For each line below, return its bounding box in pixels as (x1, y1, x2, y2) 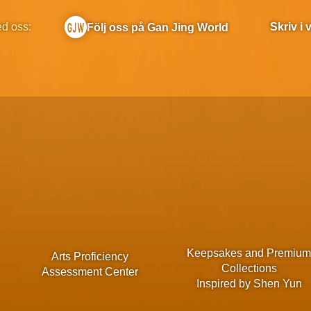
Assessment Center (42, 265, 139, 278)
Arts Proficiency (51, 250, 129, 262)
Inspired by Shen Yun (196, 278, 302, 290)
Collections (221, 262, 277, 275)
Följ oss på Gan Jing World (87, 21, 229, 33)
